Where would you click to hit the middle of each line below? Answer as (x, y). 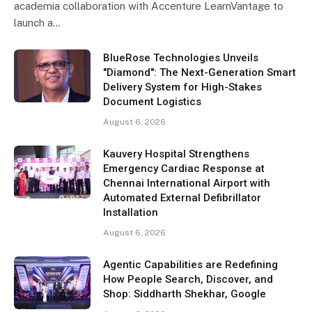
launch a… (37, 22)
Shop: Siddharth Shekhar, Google (185, 294)
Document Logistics (152, 101)
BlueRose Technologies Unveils (181, 57)
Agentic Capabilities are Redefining (190, 264)
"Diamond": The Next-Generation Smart (200, 72)
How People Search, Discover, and (188, 279)
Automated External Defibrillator (182, 197)
